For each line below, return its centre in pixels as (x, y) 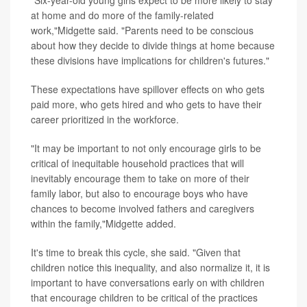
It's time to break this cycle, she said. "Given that (136, 253)
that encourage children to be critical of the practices (144, 298)
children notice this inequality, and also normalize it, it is (150, 268)
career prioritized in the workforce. (105, 120)
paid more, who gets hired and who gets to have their (146, 105)
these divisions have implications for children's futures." (150, 61)
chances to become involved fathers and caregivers (143, 209)
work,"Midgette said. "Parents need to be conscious (142, 30)
